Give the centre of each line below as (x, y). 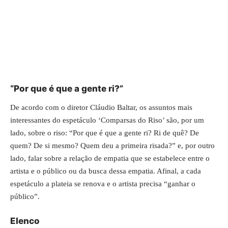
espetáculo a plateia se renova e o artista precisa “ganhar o (103, 184)
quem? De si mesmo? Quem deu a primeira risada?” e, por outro (112, 146)
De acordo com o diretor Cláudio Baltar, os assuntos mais (101, 107)
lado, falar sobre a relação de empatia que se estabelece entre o (110, 158)
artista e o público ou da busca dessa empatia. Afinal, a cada (106, 171)
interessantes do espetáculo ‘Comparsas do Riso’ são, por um (107, 120)
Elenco (25, 221)
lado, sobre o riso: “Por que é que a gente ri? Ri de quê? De (105, 133)
